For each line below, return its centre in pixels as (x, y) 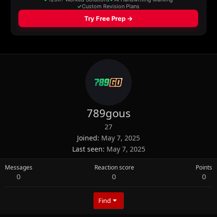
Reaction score (114, 167)
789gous (108, 113)
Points (204, 167)
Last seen (87, 149)
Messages (19, 167)
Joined (87, 138)
